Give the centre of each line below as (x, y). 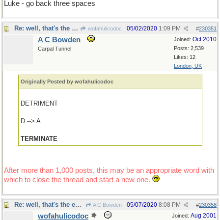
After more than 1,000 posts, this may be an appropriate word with (109, 170)
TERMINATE (39, 139)
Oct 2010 (205, 39)
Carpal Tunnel (55, 49)
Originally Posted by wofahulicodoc (67, 82)
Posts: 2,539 (189, 48)
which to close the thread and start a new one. (77, 180)
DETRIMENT (40, 103)
